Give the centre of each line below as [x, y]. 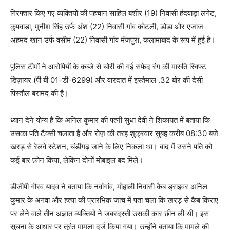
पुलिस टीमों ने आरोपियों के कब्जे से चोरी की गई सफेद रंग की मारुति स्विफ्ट [108, 66]
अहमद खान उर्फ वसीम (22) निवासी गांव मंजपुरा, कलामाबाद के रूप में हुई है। [113, 40]
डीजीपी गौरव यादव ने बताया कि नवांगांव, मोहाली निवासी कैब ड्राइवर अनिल [109, 186]
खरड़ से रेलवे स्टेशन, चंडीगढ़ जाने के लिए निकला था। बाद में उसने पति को [111, 146]
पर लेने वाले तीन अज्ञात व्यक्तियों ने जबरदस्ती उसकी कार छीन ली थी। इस [110, 213]
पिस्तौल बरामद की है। [40, 93]
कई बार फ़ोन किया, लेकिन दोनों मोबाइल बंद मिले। [77, 160]
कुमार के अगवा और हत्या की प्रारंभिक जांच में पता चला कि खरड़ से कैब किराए [114, 200]
